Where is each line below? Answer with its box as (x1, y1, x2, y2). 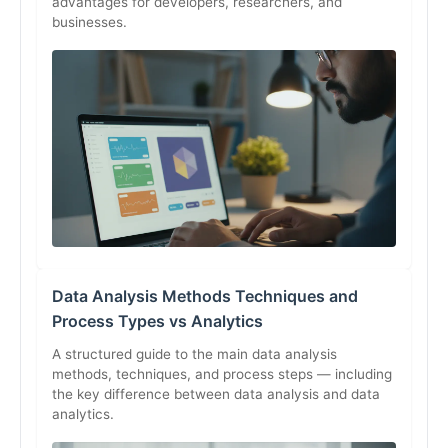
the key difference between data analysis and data (52, 385, 380, 402)
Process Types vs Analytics (52, 310, 263, 331)
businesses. (52, 13, 127, 30)
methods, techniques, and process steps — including (52, 365, 392, 382)
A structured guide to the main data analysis (52, 345, 337, 362)
